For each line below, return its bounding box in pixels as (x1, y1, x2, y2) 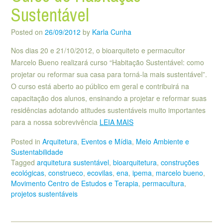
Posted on (11, 27, 45, 37)
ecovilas (87, 167, 112, 178)
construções (161, 157, 199, 167)
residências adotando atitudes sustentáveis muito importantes (11, 105, 206, 115)
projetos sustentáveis (11, 188, 78, 199)
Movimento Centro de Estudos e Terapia (11, 178, 138, 188)
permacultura (142, 178, 184, 188)
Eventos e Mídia (81, 136, 132, 146)
